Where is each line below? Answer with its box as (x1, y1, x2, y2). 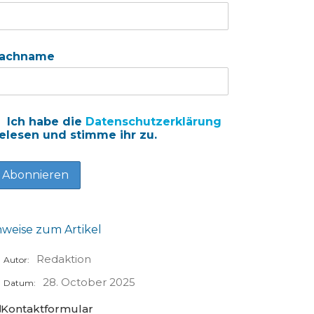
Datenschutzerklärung (85, 115, 221, 129)
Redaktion (36, 252, 91, 266)
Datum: (3, 278, 36, 289)
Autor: (3, 254, 29, 266)
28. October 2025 (42, 275, 135, 289)
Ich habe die (3, 115, 86, 129)
